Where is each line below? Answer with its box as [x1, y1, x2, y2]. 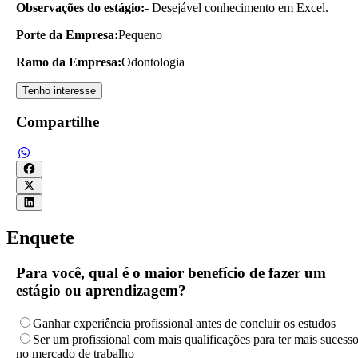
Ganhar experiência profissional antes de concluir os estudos [33, 316, 336, 330]
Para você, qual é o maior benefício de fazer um [16, 264, 326, 281]
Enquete [6, 227, 74, 249]
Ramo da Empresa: [16, 54, 121, 69]
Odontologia [121, 54, 185, 69]
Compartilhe [16, 113, 99, 131]
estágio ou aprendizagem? [16, 281, 186, 299]
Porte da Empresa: [16, 27, 118, 42]
